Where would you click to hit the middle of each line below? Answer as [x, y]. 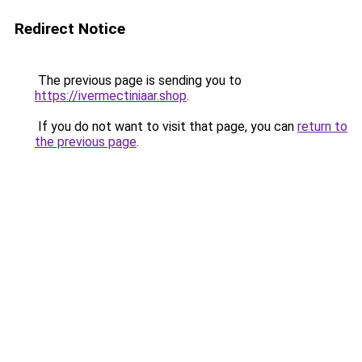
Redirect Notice [70, 29]
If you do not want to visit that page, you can [166, 126]
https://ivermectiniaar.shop [111, 96]
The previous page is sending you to [138, 80]
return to [322, 126]
